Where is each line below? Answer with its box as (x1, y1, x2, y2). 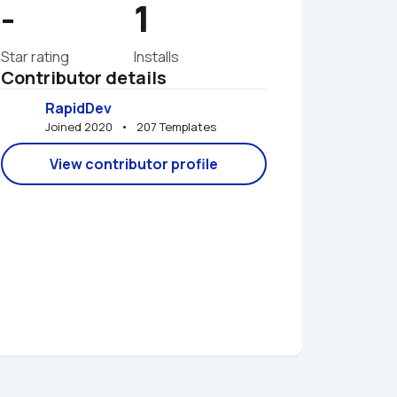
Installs (134, 47, 179, 66)
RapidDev (45, 97, 112, 118)
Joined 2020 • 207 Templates (45, 118, 216, 135)
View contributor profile (50, 154, 218, 174)
